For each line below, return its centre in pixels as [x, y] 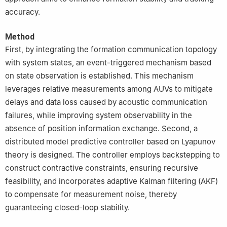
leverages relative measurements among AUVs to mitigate [109, 89]
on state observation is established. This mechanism [99, 76]
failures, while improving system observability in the [99, 116]
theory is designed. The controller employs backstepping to [112, 155]
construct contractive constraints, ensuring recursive [102, 168]
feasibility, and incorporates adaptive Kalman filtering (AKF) [111, 181]
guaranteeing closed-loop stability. [67, 208]
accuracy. [23, 12]
